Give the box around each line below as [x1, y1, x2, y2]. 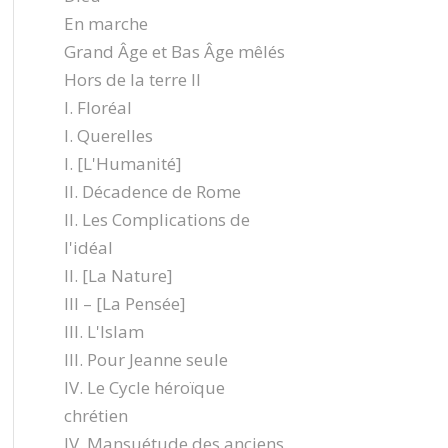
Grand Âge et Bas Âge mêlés [63, 40, 285, 63]
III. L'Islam [63, 320, 144, 343]
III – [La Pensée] [63, 292, 186, 315]
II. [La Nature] [63, 264, 173, 287]
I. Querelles [63, 124, 153, 147]
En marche [63, 12, 148, 35]
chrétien [63, 404, 128, 427]
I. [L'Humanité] [63, 152, 182, 175]
